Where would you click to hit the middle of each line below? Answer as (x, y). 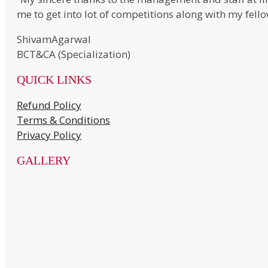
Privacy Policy (49, 135)
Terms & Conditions (63, 120)
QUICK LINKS (54, 80)
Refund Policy (49, 105)
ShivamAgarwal (54, 39)
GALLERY (44, 161)
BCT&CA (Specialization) (74, 54)
